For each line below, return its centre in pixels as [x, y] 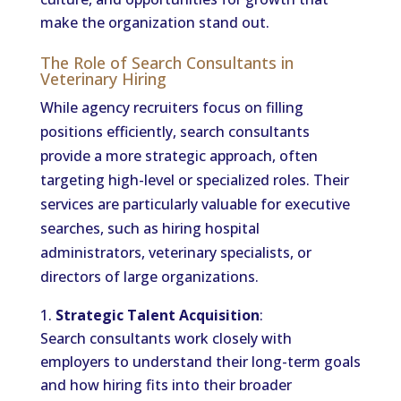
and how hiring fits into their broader [166, 385]
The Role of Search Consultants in [166, 63]
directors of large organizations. [149, 277]
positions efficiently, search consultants [175, 132]
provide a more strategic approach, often [179, 156]
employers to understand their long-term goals [200, 362]
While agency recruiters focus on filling [171, 107]
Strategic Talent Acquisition [157, 315]
